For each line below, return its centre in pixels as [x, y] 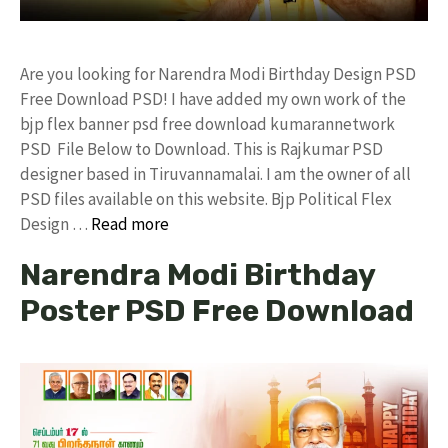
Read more [130, 223]
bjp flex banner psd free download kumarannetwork [207, 123]
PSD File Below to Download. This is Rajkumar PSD [201, 148]
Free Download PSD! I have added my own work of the [213, 98]
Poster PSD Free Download [217, 310]
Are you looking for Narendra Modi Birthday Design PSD [218, 73]
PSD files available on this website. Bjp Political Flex [206, 198]
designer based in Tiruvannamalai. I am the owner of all [215, 173]
